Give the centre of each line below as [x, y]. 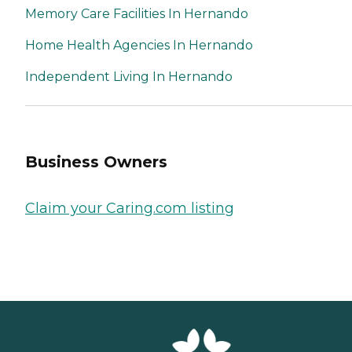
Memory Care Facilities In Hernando [137, 14]
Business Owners [96, 161]
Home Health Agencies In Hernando [139, 45]
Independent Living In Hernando [129, 77]
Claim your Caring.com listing [130, 209]
